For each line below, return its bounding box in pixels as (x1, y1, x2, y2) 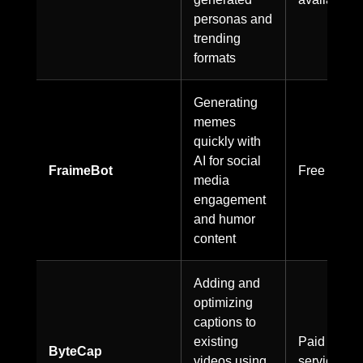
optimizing (194, 294, 253, 310)
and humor (194, 211, 255, 226)
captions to (194, 314, 256, 329)
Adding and (194, 275, 260, 290)
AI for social (194, 152, 261, 168)
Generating (194, 94, 258, 109)
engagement (194, 191, 266, 207)
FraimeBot (49, 162, 113, 177)
